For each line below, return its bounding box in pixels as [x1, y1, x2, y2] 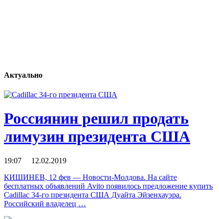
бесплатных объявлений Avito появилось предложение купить [4, 181, 213, 190]
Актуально [4, 71, 43, 80]
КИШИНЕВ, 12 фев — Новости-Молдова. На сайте [4, 173, 177, 181]
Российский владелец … [4, 199, 86, 208]
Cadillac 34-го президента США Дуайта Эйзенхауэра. [4, 190, 181, 199]
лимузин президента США [4, 128, 190, 146]
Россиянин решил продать [4, 109, 189, 128]
